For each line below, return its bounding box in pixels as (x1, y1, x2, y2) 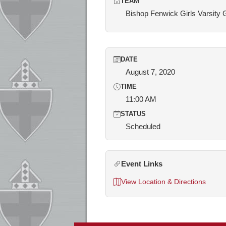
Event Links (121, 159, 162, 168)
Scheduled (126, 122, 160, 131)
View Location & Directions (121, 178, 206, 186)
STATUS (121, 110, 146, 118)
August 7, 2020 (126, 68, 175, 76)
